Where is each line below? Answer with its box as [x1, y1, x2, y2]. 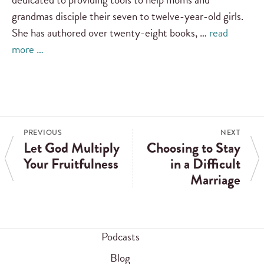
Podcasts [101, 227, 140, 245]
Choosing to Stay [147, 137, 240, 159]
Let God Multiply [24, 137, 120, 159]
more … [12, 41, 44, 58]
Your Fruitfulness [24, 153, 118, 175]
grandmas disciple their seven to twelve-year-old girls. [12, 8, 243, 25]
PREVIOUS [24, 127, 62, 138]
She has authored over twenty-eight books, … [12, 24, 209, 42]
